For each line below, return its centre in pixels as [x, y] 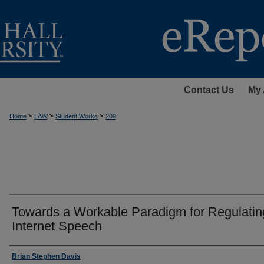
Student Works [77, 116]
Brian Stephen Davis [46, 256]
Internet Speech [57, 226]
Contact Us [209, 90]
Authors [30, 256]
